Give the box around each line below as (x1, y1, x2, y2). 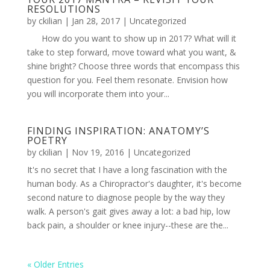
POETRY (27, 134, 67, 147)
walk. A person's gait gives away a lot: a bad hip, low (27, 206, 230, 217)
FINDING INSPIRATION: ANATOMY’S (27, 124, 210, 137)
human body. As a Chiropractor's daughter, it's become (27, 178, 242, 189)
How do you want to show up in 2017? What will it (27, 33, 236, 44)
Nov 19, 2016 (71, 146, 124, 158)
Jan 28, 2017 (71, 15, 120, 27)
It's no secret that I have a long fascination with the (27, 164, 227, 175)
